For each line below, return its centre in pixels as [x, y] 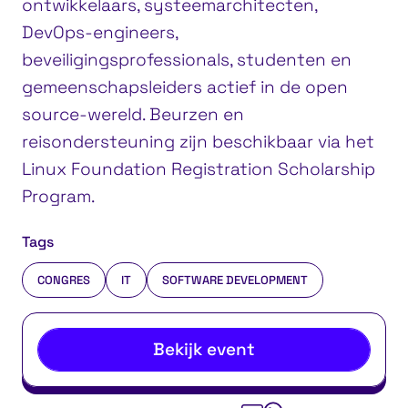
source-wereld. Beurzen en [133, 114]
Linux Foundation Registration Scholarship [199, 168]
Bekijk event [204, 349]
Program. [58, 196]
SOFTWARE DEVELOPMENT [235, 280]
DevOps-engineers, [100, 32]
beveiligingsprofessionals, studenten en [187, 59]
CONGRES [64, 280]
